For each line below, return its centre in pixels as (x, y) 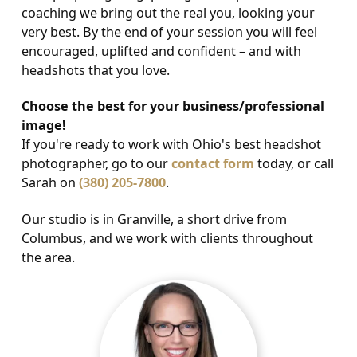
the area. (48, 257)
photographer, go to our (96, 164)
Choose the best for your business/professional (173, 106)
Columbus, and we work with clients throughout (167, 238)
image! (43, 126)
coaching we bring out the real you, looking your (168, 13)
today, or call (294, 164)
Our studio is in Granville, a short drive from (154, 219)
